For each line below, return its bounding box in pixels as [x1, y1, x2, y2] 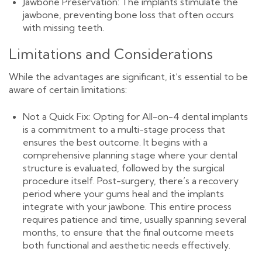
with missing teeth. [23, 21, 104, 33]
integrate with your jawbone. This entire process [23, 200, 232, 212]
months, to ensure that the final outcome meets [23, 226, 234, 238]
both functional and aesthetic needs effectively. [23, 239, 230, 251]
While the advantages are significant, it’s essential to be [9, 70, 248, 82]
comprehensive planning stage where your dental [23, 149, 237, 161]
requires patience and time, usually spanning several [23, 213, 246, 225]
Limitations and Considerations [9, 44, 213, 63]
